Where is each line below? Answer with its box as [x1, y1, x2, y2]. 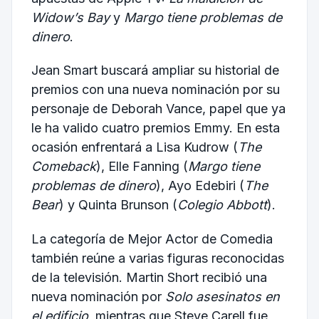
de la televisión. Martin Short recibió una [31, 269, 267, 285]
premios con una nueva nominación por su [31, 82, 280, 98]
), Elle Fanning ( [95, 159, 188, 174]
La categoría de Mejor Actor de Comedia [31, 231, 273, 246]
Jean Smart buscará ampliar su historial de [31, 63, 279, 78]
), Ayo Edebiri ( [155, 178, 244, 194]
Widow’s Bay [31, 9, 110, 25]
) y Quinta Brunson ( [58, 197, 177, 213]
